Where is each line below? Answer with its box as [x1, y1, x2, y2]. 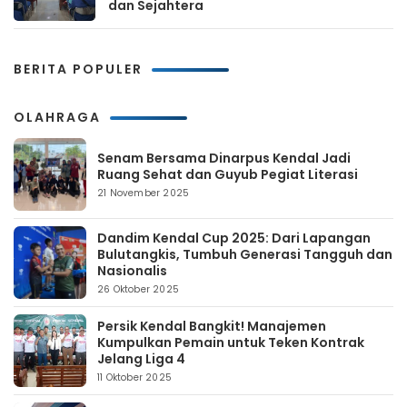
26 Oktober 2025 [97, 282, 179, 296]
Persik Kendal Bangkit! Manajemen [97, 316, 326, 335]
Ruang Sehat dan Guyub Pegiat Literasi [97, 164, 358, 184]
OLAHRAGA [14, 107, 101, 126]
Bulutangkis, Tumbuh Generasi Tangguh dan [97, 244, 392, 263]
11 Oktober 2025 [97, 370, 172, 384]
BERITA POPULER [14, 59, 143, 78]
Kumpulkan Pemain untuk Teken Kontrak [97, 333, 364, 352]
